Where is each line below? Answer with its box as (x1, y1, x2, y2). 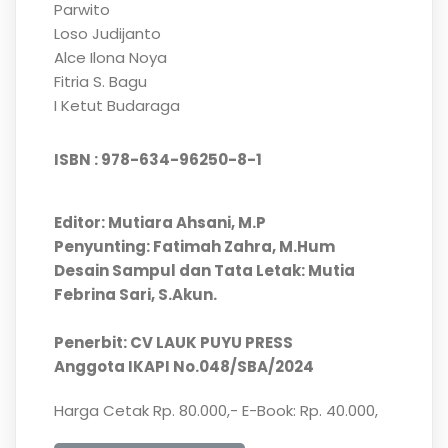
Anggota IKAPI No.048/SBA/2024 (53, 356, 314, 378)
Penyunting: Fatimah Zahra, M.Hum (53, 236, 335, 258)
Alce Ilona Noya (53, 47, 167, 69)
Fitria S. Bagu (53, 71, 147, 93)
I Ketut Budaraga (53, 95, 180, 117)
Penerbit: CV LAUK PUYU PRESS (53, 332, 293, 354)
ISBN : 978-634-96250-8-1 (53, 149, 262, 171)
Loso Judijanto (53, 23, 161, 45)
